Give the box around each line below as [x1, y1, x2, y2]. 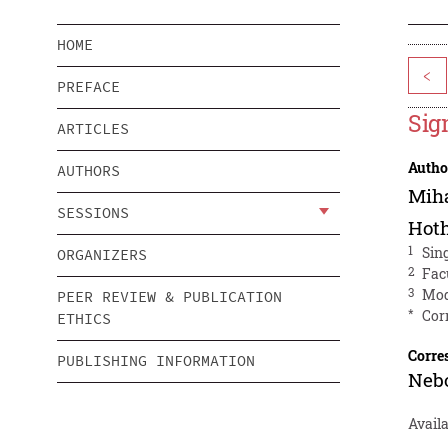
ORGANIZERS [57, 245, 147, 265]
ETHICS [57, 309, 111, 329]
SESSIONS [57, 203, 129, 223]
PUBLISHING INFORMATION [57, 351, 255, 371]
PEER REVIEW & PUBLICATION [57, 287, 282, 307]
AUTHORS [57, 161, 120, 181]
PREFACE [57, 77, 120, 97]
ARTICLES [57, 119, 129, 139]
